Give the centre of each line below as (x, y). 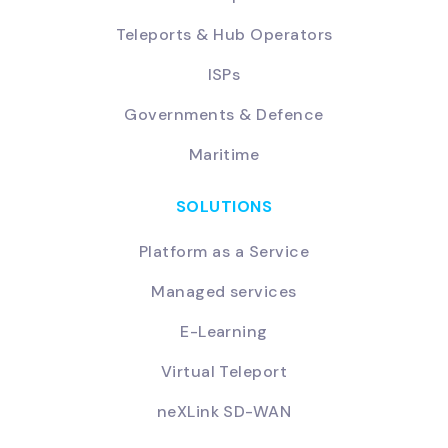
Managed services (224, 291)
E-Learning (224, 331)
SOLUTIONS (224, 206)
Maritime (224, 154)
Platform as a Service (224, 251)
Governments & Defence (224, 114)
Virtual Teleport (224, 371)
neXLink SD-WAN (224, 411)
